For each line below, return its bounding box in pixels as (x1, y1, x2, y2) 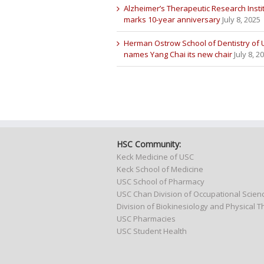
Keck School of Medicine (116, 163, 203, 174)
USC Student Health (116, 225, 187, 236)
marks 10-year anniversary (123, 14, 220, 25)
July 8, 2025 (222, 14, 260, 25)
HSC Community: (116, 138, 181, 150)
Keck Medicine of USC (116, 151, 194, 162)
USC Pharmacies (116, 213, 176, 224)
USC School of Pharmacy (116, 176, 204, 187)
